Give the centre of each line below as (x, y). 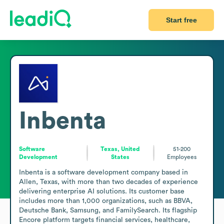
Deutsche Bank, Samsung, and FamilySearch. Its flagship (108, 210)
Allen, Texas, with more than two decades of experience (108, 182)
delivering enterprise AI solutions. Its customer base (102, 191)
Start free (181, 20)
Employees (181, 157)
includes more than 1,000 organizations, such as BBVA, (106, 201)
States (120, 157)
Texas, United (120, 149)
